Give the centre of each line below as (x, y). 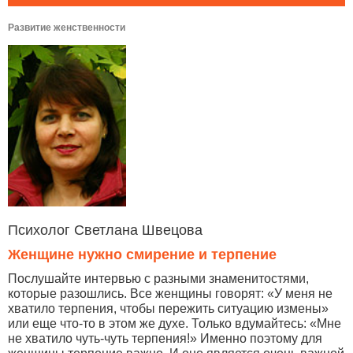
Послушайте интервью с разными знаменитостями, (158, 279)
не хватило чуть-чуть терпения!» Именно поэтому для (165, 339)
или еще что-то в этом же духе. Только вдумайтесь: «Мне (175, 324)
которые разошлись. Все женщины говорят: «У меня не (170, 294)
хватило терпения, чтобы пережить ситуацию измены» (168, 309)
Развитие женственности (67, 27)
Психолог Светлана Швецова (105, 230)
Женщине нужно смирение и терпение (142, 255)
